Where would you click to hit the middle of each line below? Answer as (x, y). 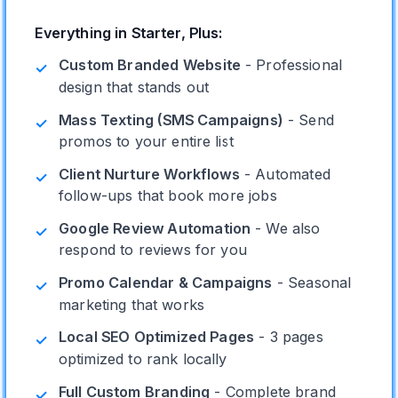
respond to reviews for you (153, 250)
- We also (286, 228)
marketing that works (131, 304)
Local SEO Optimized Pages (156, 337)
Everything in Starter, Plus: (129, 32)
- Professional (291, 65)
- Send (308, 119)
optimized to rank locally (143, 358)
